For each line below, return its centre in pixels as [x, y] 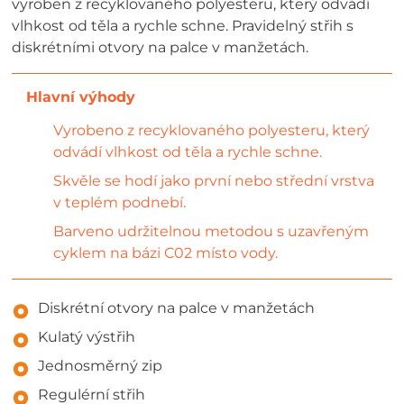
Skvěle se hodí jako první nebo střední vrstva [214, 181]
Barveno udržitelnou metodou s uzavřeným [211, 231]
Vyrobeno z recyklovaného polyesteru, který [212, 130]
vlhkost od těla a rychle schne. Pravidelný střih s [183, 26]
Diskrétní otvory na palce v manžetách [177, 308]
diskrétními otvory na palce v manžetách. [161, 47]
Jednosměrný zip [101, 365]
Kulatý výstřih [87, 336]
